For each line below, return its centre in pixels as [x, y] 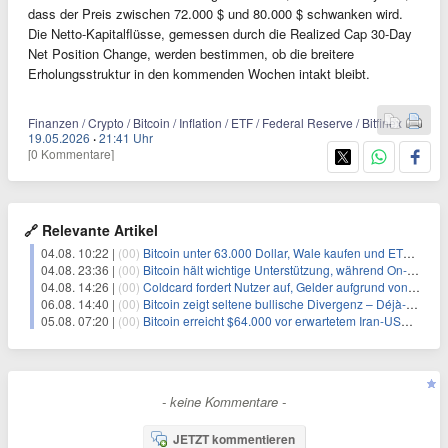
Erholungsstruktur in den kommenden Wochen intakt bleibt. [199, 73]
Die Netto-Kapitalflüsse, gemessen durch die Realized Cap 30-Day [220, 33]
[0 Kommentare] [71, 153]
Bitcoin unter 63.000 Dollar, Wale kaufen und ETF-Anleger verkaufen [273, 252]
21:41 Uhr [126, 137]
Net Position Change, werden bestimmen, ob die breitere [191, 53]
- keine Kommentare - [224, 401]
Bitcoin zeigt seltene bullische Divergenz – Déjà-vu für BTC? [274, 303]
